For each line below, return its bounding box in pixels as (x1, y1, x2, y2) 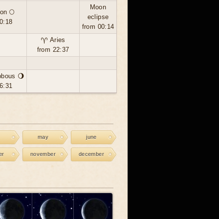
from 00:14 (82, 23, 114, 30)
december (78, 151, 105, 157)
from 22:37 (37, 46, 69, 53)
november (30, 151, 56, 157)
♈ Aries (41, 36, 66, 44)
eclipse (87, 13, 109, 21)
